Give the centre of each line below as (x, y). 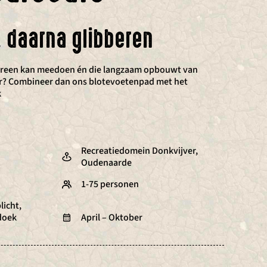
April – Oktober (112, 218)
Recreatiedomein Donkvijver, (139, 151)
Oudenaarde (106, 163)
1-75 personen (110, 184)
